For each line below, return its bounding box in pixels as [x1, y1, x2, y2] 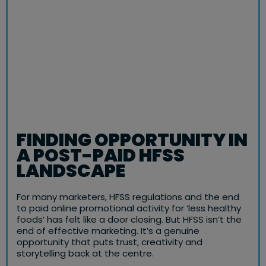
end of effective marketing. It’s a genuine [17, 224, 199, 237]
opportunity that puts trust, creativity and [17, 236, 202, 249]
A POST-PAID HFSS [17, 143, 185, 169]
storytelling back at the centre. [17, 247, 154, 260]
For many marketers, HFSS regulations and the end [17, 191, 239, 204]
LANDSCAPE [17, 159, 125, 184]
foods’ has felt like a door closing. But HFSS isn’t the [17, 213, 242, 226]
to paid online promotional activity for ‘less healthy [17, 202, 241, 215]
